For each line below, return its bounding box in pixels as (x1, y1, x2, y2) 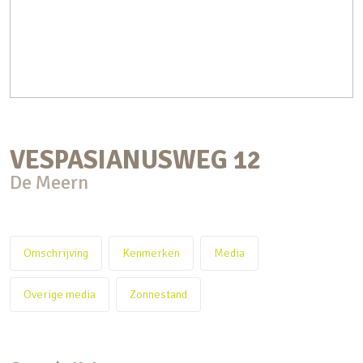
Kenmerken (122, 246, 180, 260)
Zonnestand (130, 287, 187, 301)
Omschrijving (23, 246, 88, 260)
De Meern (10, 170, 88, 194)
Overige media (23, 287, 96, 301)
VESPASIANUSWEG (10, 144, 228, 176)
